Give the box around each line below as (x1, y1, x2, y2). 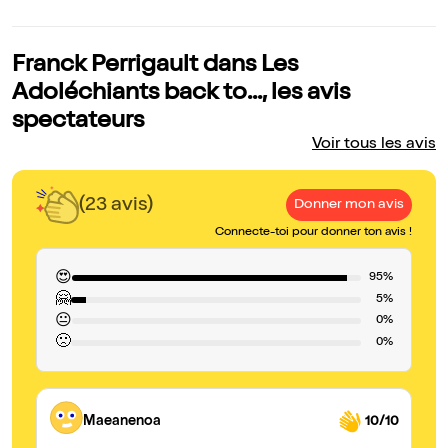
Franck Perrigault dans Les (12, 54, 298, 79)
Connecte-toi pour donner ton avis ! (215, 227, 412, 240)
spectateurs (12, 110, 144, 135)
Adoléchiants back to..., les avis (12, 82, 350, 107)
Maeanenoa (83, 414, 161, 429)
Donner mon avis (294, 198, 404, 213)
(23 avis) (79, 195, 153, 216)
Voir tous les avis (312, 137, 436, 154)
